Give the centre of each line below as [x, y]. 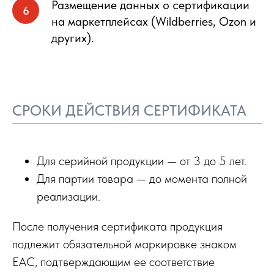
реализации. [68, 196]
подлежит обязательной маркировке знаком [124, 244]
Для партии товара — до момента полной [142, 179]
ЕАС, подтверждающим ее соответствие [113, 262]
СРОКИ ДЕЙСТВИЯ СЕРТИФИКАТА [129, 110]
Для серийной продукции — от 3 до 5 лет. [142, 161]
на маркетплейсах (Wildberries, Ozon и [154, 21]
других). [73, 38]
